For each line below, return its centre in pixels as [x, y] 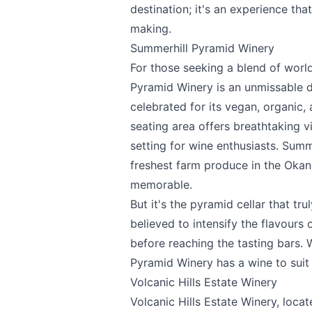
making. [151, 28]
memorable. [161, 184]
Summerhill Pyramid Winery [202, 48]
